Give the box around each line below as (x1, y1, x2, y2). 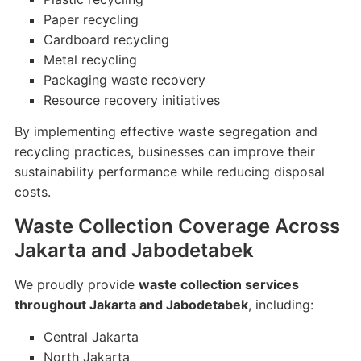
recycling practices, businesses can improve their (14, 143, 315, 160)
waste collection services (138, 276, 299, 293)
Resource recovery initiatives (43, 92, 220, 108)
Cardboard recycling (43, 31, 169, 48)
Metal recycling (43, 52, 137, 68)
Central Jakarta (43, 329, 139, 345)
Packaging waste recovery (43, 72, 205, 88)
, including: (247, 297, 313, 313)
